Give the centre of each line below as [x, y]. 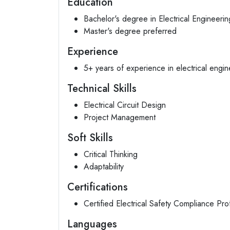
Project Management [120, 117]
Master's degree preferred [130, 31]
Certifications [98, 187]
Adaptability [104, 167]
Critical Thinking [111, 154]
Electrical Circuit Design [125, 105]
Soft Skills [90, 138]
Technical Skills [102, 89]
